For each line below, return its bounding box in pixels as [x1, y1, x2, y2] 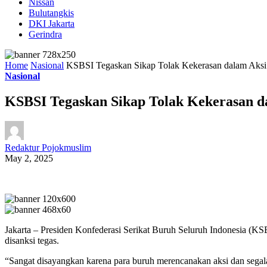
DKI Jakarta [29, 18, 74, 29]
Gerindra [29, 29, 62, 39]
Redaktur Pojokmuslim [5, 142, 91, 153]
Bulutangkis [29, 7, 74, 18]
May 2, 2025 [5, 153, 53, 164]
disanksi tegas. [5, 235, 59, 246]
